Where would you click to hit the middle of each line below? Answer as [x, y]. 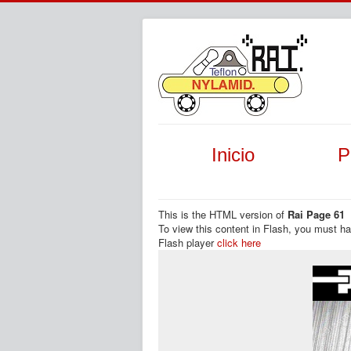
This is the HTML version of [223, 214]
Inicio [233, 155]
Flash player [188, 242]
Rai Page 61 [316, 214]
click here [239, 242]
